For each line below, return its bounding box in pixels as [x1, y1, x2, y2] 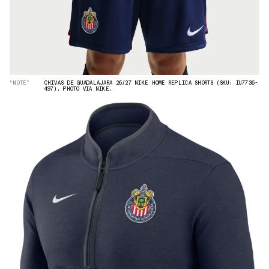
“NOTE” [10, 79, 30, 87]
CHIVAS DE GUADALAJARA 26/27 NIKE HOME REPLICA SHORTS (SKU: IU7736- [44, 79, 258, 87]
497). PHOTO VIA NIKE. [44, 85, 113, 93]
